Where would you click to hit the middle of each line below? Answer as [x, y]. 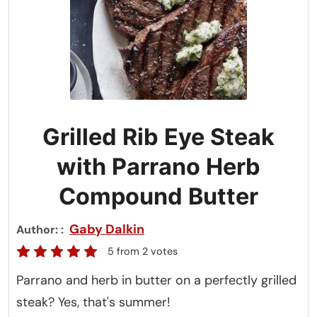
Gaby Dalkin [107, 229]
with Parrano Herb [158, 167]
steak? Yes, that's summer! [93, 302]
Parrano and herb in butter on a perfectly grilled [156, 280]
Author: [39, 230]
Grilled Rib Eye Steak [158, 137]
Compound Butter [158, 196]
